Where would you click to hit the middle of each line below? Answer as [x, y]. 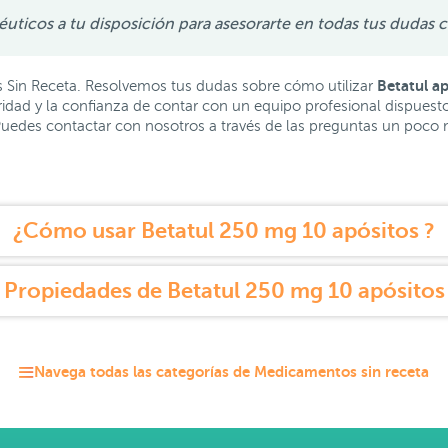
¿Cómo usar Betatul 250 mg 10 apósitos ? [224, 230]
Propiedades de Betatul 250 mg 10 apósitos [224, 290]
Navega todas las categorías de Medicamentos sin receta [231, 371]
